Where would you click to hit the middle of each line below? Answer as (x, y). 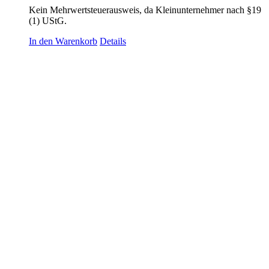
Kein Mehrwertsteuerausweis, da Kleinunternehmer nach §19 (145, 10)
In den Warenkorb (63, 41)
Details (113, 41)
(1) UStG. (48, 20)
